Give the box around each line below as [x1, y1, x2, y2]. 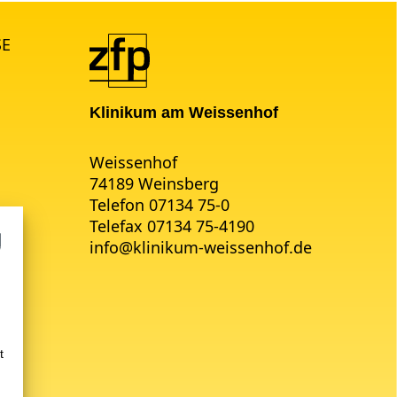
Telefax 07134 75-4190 [89, 214, 254, 237]
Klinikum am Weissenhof [89, 103, 278, 121]
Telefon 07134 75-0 [89, 193, 230, 215]
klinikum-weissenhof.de [132, 236, 312, 258]
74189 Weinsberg [89, 172, 219, 194]
